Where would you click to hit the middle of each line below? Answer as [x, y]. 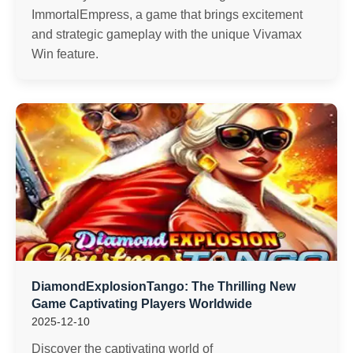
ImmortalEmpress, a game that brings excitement [167, 15]
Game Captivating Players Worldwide [142, 304]
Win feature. [65, 54]
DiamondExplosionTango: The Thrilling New [163, 286]
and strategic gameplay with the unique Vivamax [167, 34]
